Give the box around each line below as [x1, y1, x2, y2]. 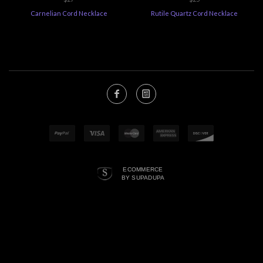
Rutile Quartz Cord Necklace [151, 9, 238, 17]
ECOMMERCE [123, 166, 163, 173]
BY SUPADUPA [121, 174, 165, 181]
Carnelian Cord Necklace [30, 9, 107, 17]
